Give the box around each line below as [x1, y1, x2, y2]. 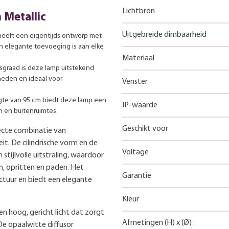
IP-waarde [122, 101, 157, 109]
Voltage [122, 148, 149, 156]
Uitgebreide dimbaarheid [122, 30, 207, 39]
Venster [122, 77, 148, 86]
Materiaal [122, 54, 154, 62]
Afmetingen [122, 218, 165, 227]
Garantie [122, 171, 151, 180]
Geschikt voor [122, 124, 168, 133]
